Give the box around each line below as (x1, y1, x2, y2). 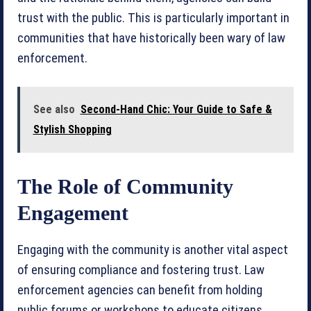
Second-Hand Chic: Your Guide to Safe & (80, 103, 272, 116)
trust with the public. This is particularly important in (17, 10, 289, 26)
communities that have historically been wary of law (17, 30, 285, 46)
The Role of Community (17, 174, 233, 198)
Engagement (17, 201, 128, 224)
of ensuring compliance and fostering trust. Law (17, 262, 264, 278)
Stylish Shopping (33, 123, 112, 136)
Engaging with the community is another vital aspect (17, 242, 288, 258)
